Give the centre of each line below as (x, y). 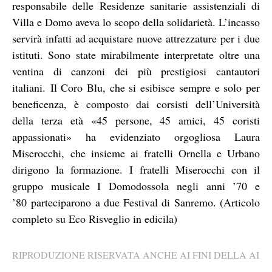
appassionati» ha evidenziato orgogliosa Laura (136, 136)
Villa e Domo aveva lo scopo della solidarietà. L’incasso (136, 22)
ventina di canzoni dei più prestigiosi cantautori (136, 71)
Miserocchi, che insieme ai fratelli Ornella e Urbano (136, 153)
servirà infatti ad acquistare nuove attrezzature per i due (136, 38)
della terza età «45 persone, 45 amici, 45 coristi (136, 120)
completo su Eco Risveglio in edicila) (95, 218)
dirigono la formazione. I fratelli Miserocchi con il (136, 169)
